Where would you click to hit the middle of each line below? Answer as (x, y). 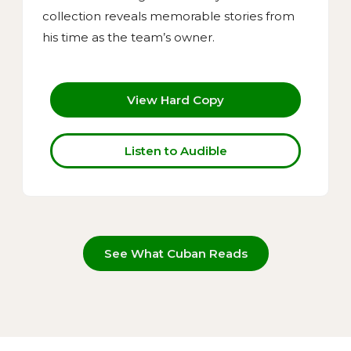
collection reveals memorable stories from (168, 16)
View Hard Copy (175, 100)
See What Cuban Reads (175, 253)
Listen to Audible (175, 151)
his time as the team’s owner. (128, 37)
